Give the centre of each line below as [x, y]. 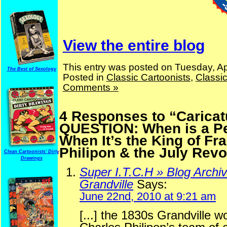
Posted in [84, 77]
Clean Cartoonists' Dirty [31, 152]
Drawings [31, 158]
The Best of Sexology [31, 69]
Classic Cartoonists [148, 77]
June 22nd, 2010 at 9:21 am [148, 197]
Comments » [90, 87]
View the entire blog [134, 46]
